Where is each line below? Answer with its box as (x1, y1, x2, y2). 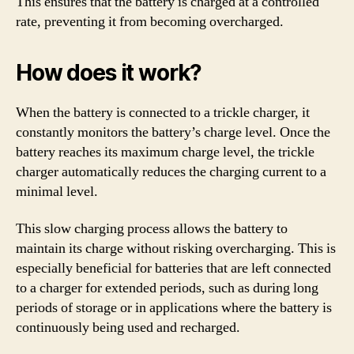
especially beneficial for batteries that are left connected (16, 259, 331, 277)
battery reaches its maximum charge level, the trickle (16, 142, 314, 161)
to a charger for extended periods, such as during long (16, 279, 318, 297)
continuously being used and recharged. (16, 318, 240, 337)
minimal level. (16, 182, 98, 201)
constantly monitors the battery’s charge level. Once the (16, 122, 330, 141)
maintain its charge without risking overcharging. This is (16, 239, 336, 258)
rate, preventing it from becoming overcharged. (16, 12, 284, 31)
